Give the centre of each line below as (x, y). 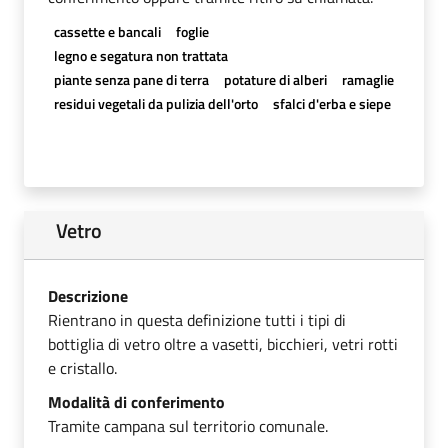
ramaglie (367, 79)
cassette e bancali (107, 31)
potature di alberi (275, 79)
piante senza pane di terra (131, 79)
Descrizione (88, 295)
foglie (192, 31)
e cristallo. (82, 367)
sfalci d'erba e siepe (331, 103)
